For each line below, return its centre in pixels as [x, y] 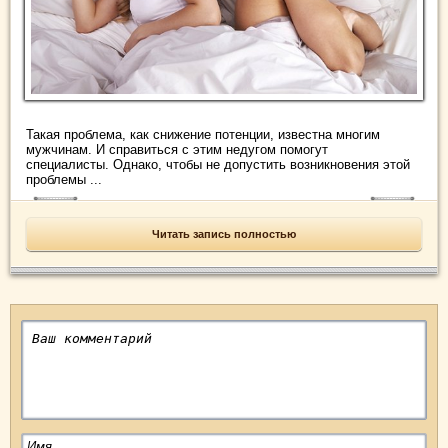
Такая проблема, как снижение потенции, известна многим [203, 134]
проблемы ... [64, 179]
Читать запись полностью [224, 233]
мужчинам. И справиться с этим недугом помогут [177, 149]
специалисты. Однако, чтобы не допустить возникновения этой [218, 164]
